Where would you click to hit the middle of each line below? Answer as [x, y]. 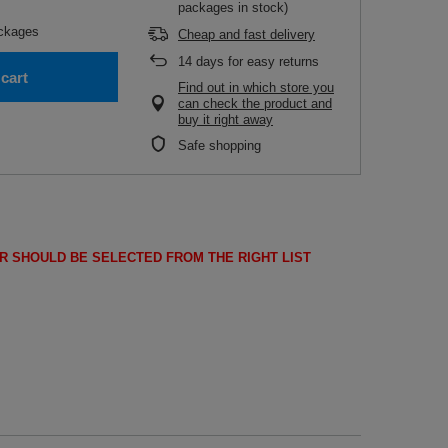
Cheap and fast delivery [246, 34]
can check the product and [255, 103]
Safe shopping [219, 145]
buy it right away [225, 119]
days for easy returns [255, 61]
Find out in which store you [256, 87]
